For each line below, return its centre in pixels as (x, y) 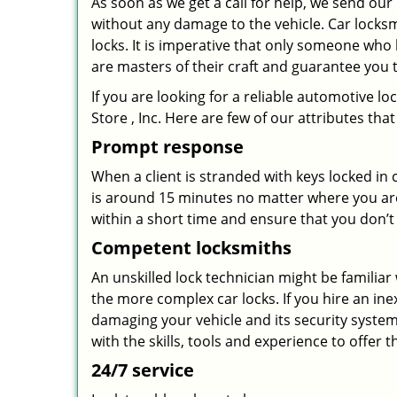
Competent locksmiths (191, 248)
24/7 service (143, 370)
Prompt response (167, 147)
